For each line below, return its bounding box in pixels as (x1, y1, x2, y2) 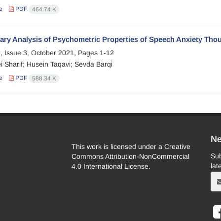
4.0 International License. (71, 162, 150, 171)
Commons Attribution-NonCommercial (71, 152, 189, 161)
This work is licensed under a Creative (71, 143, 190, 151)
